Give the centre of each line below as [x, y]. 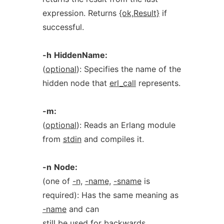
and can [82, 209]
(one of [57, 181]
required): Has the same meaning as [110, 195]
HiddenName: [80, 55]
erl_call [122, 83]
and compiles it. [112, 139]
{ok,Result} [139, 13]
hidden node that [76, 83]
